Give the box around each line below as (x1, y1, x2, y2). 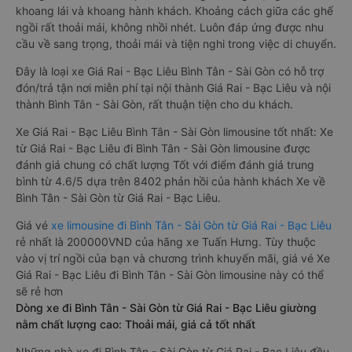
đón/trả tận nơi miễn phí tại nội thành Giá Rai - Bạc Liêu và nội (16, 81, 331, 94)
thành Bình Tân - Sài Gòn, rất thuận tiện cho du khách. (16, 97, 293, 111)
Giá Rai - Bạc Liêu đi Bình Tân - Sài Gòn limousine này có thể (16, 268, 324, 281)
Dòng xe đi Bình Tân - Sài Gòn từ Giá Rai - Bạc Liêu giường (16, 301, 317, 314)
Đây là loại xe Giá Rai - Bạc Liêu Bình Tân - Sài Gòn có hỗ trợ (16, 64, 324, 78)
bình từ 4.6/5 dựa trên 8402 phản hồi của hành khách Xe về (16, 174, 325, 188)
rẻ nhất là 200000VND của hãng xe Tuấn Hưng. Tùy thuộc (16, 235, 316, 248)
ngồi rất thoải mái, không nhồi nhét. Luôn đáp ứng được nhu (16, 20, 324, 34)
